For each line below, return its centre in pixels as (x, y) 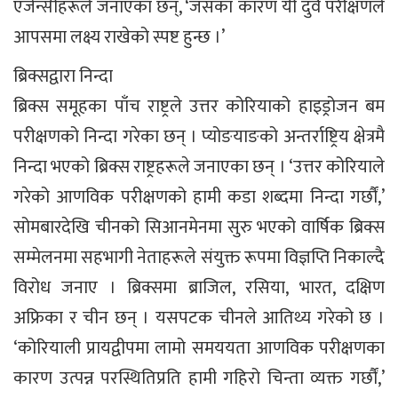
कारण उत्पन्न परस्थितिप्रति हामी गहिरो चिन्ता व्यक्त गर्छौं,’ (199, 378)
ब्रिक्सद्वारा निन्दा (63, 76)
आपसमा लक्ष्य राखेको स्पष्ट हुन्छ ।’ (119, 37)
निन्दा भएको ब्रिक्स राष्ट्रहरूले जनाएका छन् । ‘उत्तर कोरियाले (199, 167)
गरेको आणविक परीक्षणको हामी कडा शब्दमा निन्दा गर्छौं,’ (199, 197)
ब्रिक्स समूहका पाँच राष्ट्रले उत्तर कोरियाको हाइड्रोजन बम (199, 107)
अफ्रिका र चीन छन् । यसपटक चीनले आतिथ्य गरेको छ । (199, 318)
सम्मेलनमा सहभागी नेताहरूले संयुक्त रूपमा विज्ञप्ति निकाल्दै (199, 258)
